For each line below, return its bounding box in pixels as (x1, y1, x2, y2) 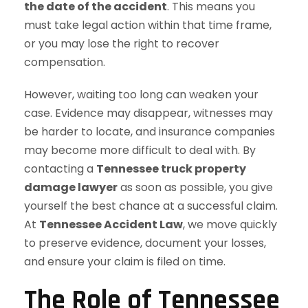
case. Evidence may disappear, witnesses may (24, 105, 273, 121)
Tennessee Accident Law (39, 217, 183, 232)
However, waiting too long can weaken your (24, 87, 258, 102)
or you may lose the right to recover (24, 36, 219, 52)
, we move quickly (183, 217, 277, 232)
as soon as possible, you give (118, 179, 273, 195)
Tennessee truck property (96, 161, 246, 177)
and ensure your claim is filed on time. (24, 254, 225, 269)
